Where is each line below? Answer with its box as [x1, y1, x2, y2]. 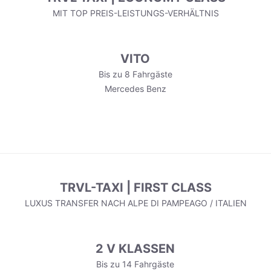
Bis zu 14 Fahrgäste [96, 259, 175, 270]
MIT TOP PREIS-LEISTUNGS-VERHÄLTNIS [52, 8, 219, 19]
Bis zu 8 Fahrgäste [98, 69, 172, 80]
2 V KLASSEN [96, 241, 175, 256]
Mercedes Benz [104, 83, 166, 94]
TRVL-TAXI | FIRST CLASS [59, 180, 212, 195]
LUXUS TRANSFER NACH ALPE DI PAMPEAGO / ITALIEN [24, 198, 247, 209]
